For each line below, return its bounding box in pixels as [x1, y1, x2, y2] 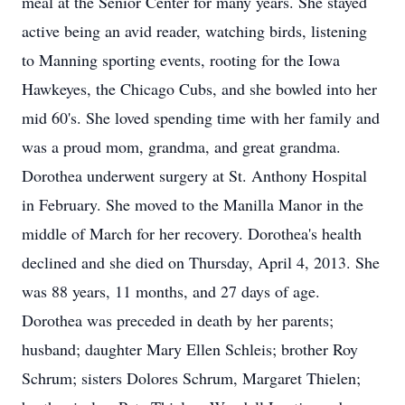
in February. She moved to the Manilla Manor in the [22, 193, 363, 215]
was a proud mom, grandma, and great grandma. [22, 136, 341, 157]
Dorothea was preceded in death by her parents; [22, 309, 334, 331]
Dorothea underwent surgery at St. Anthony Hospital [22, 165, 367, 186]
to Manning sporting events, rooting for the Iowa [22, 49, 340, 71]
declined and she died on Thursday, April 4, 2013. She [22, 251, 380, 273]
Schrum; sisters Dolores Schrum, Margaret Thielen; [22, 367, 361, 389]
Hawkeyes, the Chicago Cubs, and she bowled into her [22, 78, 377, 99]
